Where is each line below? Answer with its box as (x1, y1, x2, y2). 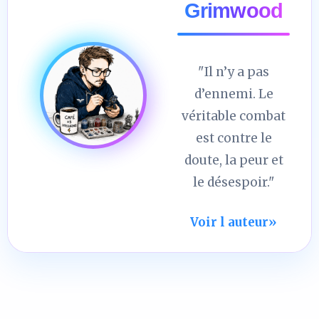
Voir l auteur (190, 214, 268, 230)
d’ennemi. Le (194, 85, 273, 102)
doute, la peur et (184, 152, 283, 168)
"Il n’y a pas (198, 63, 269, 80)
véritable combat (182, 108, 286, 124)
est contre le (195, 130, 272, 146)
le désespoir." (192, 174, 275, 190)
